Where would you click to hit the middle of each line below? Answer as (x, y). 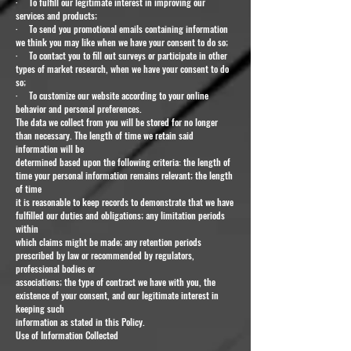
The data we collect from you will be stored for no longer (117, 121)
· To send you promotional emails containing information (122, 28)
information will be (50, 148)
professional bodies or (55, 268)
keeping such (40, 308)
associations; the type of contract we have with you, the (116, 281)
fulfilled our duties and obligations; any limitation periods (120, 215)
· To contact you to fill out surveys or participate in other (121, 55)
